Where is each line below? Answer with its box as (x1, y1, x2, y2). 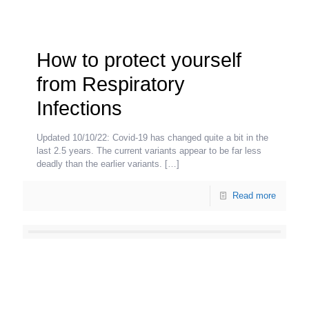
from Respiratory (37, 72, 185, 95)
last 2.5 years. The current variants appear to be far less (37, 145, 261, 156)
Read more (232, 190, 276, 201)
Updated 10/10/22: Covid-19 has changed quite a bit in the (37, 132, 268, 143)
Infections (37, 97, 122, 119)
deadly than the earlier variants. (37, 158, 162, 169)
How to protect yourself (37, 48, 241, 71)
